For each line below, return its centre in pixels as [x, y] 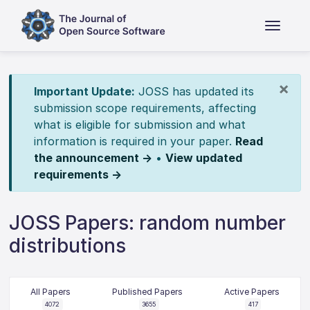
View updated [203, 158]
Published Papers [147, 292]
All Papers [51, 292]
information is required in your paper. [134, 141]
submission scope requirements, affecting [145, 108]
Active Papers [252, 292]
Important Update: [84, 91]
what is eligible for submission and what [139, 125]
